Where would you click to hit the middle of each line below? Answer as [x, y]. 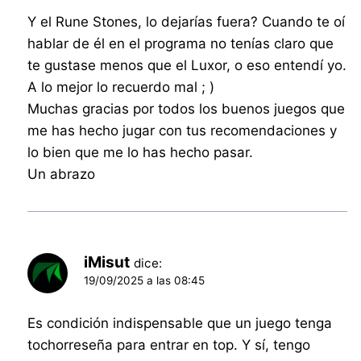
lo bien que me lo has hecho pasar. [141, 152]
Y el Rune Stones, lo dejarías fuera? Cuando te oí [187, 21]
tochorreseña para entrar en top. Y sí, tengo [169, 344]
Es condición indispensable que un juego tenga [180, 323]
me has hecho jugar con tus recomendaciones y [183, 130]
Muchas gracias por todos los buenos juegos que [187, 108]
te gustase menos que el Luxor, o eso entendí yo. [187, 65]
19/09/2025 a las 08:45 [145, 280]
